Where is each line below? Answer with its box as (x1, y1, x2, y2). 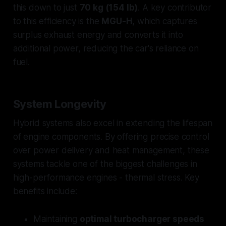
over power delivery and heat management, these (13, 145, 209, 156)
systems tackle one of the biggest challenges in (13, 159, 197, 169)
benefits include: (13, 186, 77, 197)
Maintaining (33, 214, 80, 224)
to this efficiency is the (13, 16, 102, 27)
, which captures (132, 16, 197, 27)
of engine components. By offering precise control (13, 132, 209, 142)
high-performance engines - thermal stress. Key (13, 173, 199, 183)
